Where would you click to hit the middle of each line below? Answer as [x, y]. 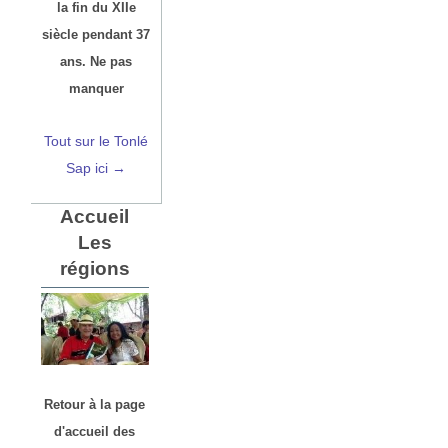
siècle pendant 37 [96, 34]
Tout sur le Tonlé [96, 140]
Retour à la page [95, 404]
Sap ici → [96, 167]
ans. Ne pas [96, 61]
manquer [96, 88]
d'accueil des [95, 431]
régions [94, 268]
